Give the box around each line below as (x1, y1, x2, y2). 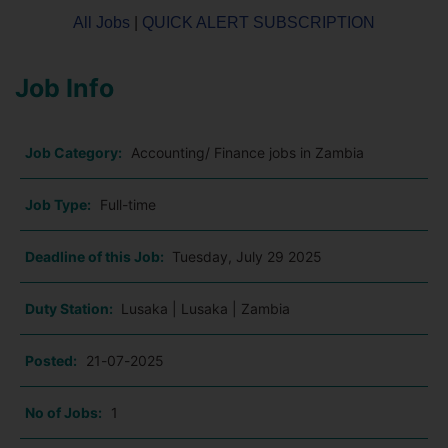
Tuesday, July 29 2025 (172, 248, 322, 266)
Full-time (100, 196, 156, 214)
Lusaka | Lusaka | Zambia (121, 300, 290, 318)
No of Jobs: (25, 404, 102, 422)
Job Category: (25, 144, 122, 162)
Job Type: (25, 196, 91, 214)
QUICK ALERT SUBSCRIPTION (142, 14, 375, 32)
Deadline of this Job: (25, 248, 167, 266)
